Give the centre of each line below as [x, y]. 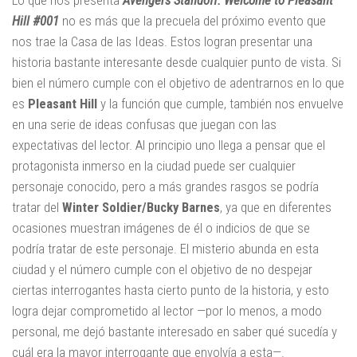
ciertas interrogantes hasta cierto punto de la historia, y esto [171, 290]
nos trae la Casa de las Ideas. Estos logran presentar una [162, 41]
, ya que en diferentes [276, 207]
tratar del [37, 207]
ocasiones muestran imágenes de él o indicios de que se [161, 228]
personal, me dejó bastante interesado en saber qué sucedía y [175, 331]
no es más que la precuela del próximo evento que [192, 20]
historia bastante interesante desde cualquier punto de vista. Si [177, 62]
